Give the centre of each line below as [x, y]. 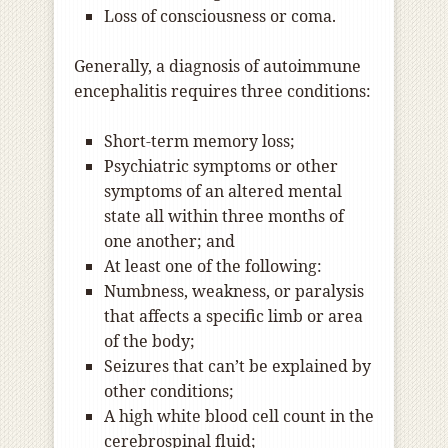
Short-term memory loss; [199, 141]
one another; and [169, 241]
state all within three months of [224, 216]
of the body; [149, 341]
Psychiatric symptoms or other [221, 166]
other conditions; [169, 391]
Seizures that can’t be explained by [237, 366]
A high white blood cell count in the [239, 416]
